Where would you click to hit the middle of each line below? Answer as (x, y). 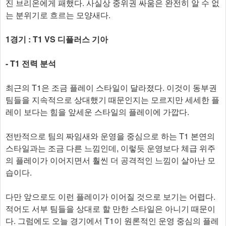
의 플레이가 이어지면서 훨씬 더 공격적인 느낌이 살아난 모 (110, 160)
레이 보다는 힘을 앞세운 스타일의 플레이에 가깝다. (98, 112)
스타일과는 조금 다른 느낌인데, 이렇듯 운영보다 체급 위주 (110, 148)
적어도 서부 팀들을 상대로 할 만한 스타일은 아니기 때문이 (110, 209)
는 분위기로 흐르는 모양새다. (59, 15)
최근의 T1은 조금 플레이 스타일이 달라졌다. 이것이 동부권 (111, 88)
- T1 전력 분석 (31, 63)
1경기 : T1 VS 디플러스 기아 (57, 39)
